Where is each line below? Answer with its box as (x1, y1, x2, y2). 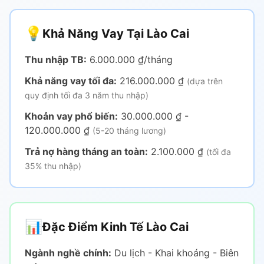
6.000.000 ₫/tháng (87, 54, 173, 65)
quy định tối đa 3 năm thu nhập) (25, 90, 148, 100)
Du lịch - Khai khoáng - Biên (111, 247, 239, 259)
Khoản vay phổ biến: (25, 110, 118, 122)
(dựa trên (187, 76, 223, 86)
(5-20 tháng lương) (93, 126, 166, 136)
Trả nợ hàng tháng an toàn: (25, 146, 148, 157)
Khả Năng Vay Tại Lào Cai (42, 27, 189, 41)
